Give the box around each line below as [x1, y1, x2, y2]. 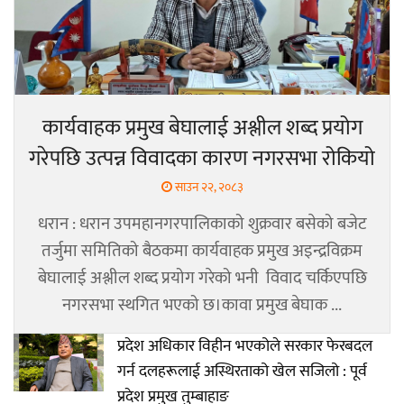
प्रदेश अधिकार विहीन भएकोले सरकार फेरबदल [117, 333, 372, 361]
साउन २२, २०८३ [171, 177, 243, 198]
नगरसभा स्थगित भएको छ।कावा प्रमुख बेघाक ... [62, 291, 342, 320]
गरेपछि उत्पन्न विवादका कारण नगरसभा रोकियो [29, 141, 375, 178]
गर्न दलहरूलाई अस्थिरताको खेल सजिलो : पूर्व [117, 358, 367, 386]
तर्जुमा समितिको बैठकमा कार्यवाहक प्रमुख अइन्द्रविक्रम [41, 237, 363, 266]
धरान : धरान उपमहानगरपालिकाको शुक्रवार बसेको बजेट [38, 210, 366, 239]
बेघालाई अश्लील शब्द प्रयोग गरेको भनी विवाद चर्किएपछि [37, 264, 367, 293]
